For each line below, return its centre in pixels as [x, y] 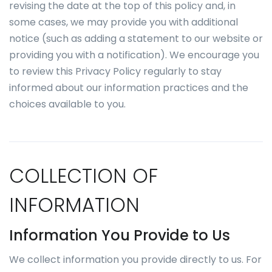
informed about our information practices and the [129, 88]
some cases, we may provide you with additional [124, 22]
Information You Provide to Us [120, 235]
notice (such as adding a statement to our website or [136, 39]
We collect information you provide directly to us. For [135, 260]
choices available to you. [67, 104]
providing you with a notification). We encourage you [134, 55]
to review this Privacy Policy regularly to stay [115, 71]
